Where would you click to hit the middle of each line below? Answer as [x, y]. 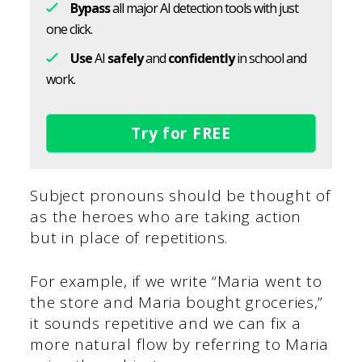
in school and [271, 58]
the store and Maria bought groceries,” [177, 303]
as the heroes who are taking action [166, 216]
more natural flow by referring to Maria [179, 345]
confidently [202, 58]
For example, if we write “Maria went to [176, 282]
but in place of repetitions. [129, 237]
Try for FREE [181, 133]
